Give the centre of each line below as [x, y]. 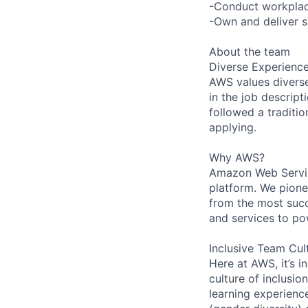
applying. [233, 127]
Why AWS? [237, 157]
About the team [250, 51]
